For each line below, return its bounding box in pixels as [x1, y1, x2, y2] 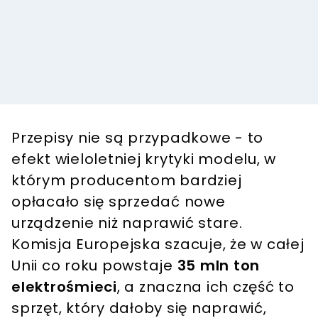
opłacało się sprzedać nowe [11, 191, 226, 212]
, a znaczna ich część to [116, 276, 295, 297]
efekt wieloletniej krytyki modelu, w [11, 148, 276, 169]
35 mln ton [177, 255, 260, 275]
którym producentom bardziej [11, 170, 242, 190]
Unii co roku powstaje [11, 255, 177, 275]
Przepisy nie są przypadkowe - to [11, 127, 263, 148]
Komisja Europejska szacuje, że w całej [11, 234, 305, 254]
